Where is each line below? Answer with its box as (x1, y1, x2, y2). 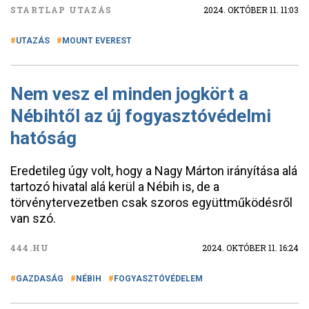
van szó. (10, 211, 56, 226)
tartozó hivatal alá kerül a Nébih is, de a (10, 179, 219, 194)
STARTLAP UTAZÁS (10, 4, 112, 15)
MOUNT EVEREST (62, 36, 132, 46)
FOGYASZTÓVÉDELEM (114, 274, 203, 283)
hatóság (10, 128, 77, 148)
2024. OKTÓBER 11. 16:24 (202, 242, 299, 253)
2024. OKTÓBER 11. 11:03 (203, 4, 299, 15)
